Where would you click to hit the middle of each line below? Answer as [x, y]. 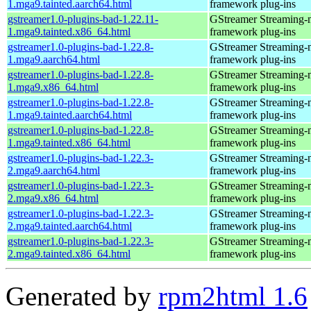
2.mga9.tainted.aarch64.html [70, 226]
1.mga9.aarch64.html [54, 59]
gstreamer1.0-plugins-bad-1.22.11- [83, 19]
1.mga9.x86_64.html [53, 87]
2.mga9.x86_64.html [53, 198]
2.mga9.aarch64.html [54, 170]
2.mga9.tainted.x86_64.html [69, 253]
